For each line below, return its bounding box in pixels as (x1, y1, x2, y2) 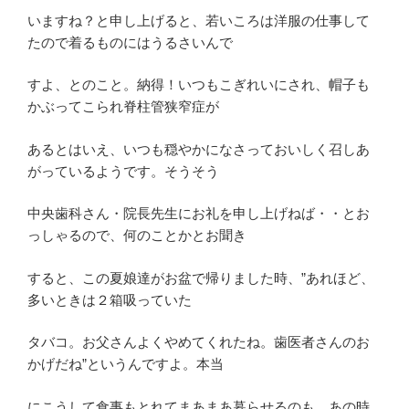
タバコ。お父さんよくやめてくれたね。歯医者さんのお (27, 334, 370, 351)
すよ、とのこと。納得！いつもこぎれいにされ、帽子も (27, 77, 370, 93)
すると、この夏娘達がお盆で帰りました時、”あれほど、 (27, 269, 374, 286)
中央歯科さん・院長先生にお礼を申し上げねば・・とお (27, 205, 370, 222)
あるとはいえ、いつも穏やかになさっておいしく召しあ (27, 141, 370, 157)
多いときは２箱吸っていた (27, 291, 192, 308)
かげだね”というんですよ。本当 (27, 356, 224, 372)
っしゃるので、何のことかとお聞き (27, 227, 246, 244)
